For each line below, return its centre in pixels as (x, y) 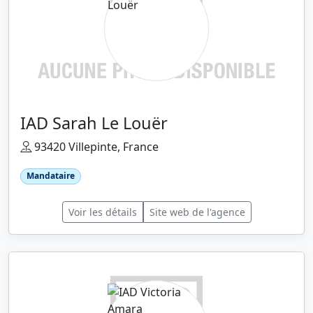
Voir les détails (102, 212)
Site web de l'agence (197, 212)
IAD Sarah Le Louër (94, 123)
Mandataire (50, 176)
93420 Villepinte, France (95, 147)
